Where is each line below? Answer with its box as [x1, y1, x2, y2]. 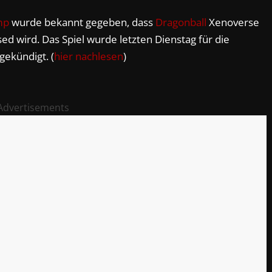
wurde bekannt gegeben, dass [9, 15, 155, 29]
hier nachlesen [54, 49, 123, 63]
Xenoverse [206, 15, 259, 29]
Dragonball [155, 15, 206, 29]
